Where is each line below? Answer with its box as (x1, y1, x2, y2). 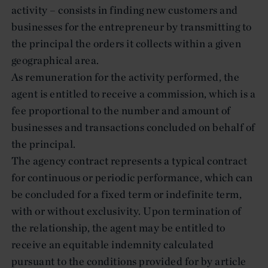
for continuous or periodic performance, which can (11, 170, 253, 184)
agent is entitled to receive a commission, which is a (11, 86, 256, 100)
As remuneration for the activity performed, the (11, 69, 240, 84)
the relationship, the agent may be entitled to (11, 220, 226, 234)
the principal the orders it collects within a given (11, 36, 242, 50)
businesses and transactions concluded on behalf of (11, 120, 255, 134)
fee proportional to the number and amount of (11, 103, 231, 117)
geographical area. (11, 53, 99, 67)
